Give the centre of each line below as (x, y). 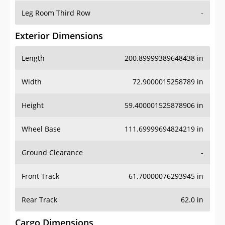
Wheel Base (41, 129)
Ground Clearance (52, 153)
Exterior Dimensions (59, 36)
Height (33, 105)
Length (33, 58)
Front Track (40, 176)
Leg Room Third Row (56, 13)
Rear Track (39, 200)
